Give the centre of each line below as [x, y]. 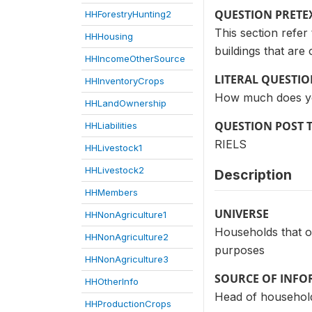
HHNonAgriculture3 [127, 259]
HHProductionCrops [128, 304]
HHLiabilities [111, 125]
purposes [240, 250]
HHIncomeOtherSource [135, 58]
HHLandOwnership [126, 103]
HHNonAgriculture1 [126, 214]
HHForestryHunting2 [128, 14]
